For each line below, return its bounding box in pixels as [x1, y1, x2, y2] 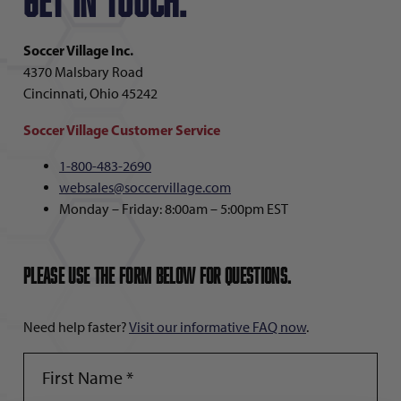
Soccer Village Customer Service [23, 121, 220, 139]
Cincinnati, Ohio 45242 [23, 85, 158, 102]
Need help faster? [23, 318, 129, 336]
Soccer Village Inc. [23, 41, 133, 59]
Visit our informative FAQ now [129, 318, 306, 336]
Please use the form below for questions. [23, 262, 292, 287]
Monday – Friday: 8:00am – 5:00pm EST [59, 200, 288, 218]
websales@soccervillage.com [59, 179, 231, 196]
